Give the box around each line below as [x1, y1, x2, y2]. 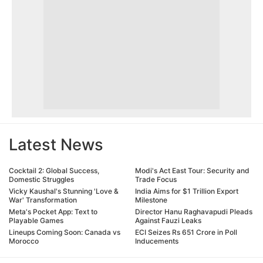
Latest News [9, 134, 103, 154]
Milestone [135, 195, 167, 204]
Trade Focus [135, 174, 177, 184]
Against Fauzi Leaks [135, 215, 201, 225]
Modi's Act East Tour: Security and [135, 166, 249, 175]
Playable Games [9, 215, 63, 225]
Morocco [9, 236, 39, 245]
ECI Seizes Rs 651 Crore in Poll [135, 227, 237, 237]
